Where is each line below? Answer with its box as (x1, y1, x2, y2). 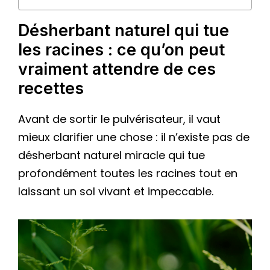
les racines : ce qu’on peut (18, 39, 225, 60)
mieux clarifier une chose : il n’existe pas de (18, 129, 250, 145)
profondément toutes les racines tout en (18, 165, 237, 181)
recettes (18, 78, 84, 98)
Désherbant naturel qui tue (18, 20, 229, 40)
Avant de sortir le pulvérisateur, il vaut (18, 111, 221, 127)
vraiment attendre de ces (18, 58, 216, 79)
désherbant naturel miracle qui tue (18, 147, 205, 163)
